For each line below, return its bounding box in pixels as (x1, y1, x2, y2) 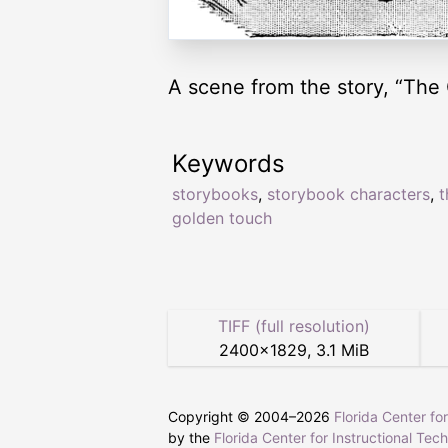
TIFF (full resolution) (218, 316, 370, 337)
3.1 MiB (316, 340, 369, 361)
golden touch (172, 208, 272, 229)
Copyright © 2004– (168, 408, 296, 426)
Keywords (172, 149, 285, 179)
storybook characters (267, 184, 430, 205)
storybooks (172, 184, 258, 205)
